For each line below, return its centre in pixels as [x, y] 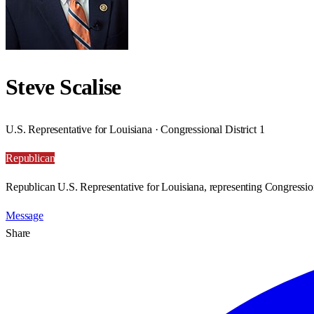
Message [25, 215]
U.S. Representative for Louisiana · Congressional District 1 [135, 129]
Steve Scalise [63, 87]
